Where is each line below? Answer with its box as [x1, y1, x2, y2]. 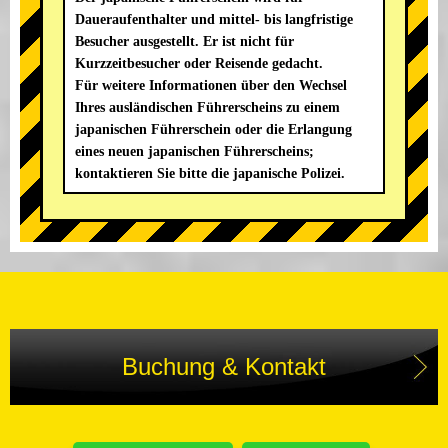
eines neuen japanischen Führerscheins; [75, 143, 314, 159]
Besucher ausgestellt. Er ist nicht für [75, 33, 294, 49]
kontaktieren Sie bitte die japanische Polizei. [75, 165, 345, 181]
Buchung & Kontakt [122, 352, 326, 380]
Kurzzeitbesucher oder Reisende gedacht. [75, 55, 323, 71]
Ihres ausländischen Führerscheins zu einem [75, 99, 340, 115]
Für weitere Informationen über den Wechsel [75, 77, 347, 93]
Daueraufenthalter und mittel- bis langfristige [75, 11, 353, 27]
